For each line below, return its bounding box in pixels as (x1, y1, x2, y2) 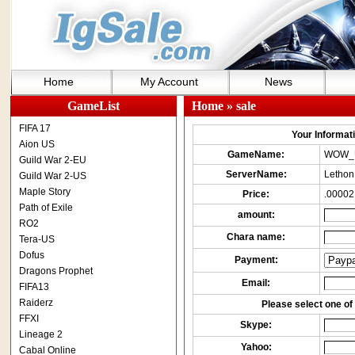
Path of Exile (18, 202, 73, 213)
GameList (67, 99, 120, 113)
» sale (223, 99, 256, 113)
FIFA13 (18, 281, 49, 292)
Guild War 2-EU (18, 155, 86, 166)
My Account (139, 75, 198, 88)
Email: (242, 277, 270, 288)
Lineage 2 (18, 329, 63, 340)
